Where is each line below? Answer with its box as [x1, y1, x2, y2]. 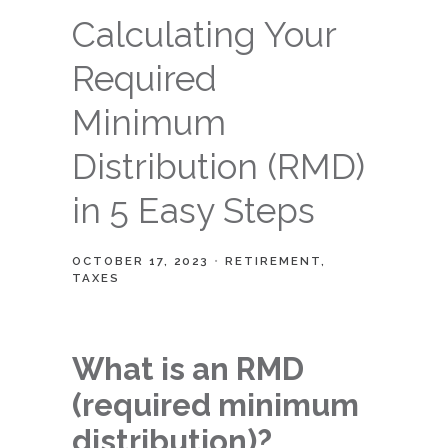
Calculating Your [72, 14, 336, 55]
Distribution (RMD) [72, 146, 365, 187]
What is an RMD [72, 351, 304, 387]
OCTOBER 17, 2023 [72, 254, 209, 268]
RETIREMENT [225, 254, 321, 268]
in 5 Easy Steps [72, 190, 315, 231]
